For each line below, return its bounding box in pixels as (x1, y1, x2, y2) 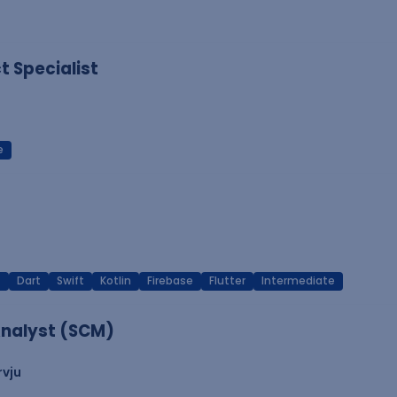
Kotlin (100, 274, 131, 288)
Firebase (147, 274, 193, 288)
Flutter (209, 274, 245, 288)
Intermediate (261, 274, 335, 288)
